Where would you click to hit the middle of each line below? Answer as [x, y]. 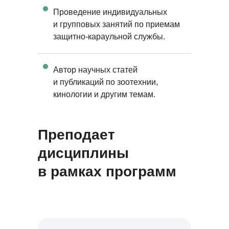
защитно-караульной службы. [109, 37]
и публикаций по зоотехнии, [106, 82]
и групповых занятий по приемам [117, 24]
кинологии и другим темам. [104, 94]
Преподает [76, 135]
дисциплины [83, 153]
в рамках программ [107, 171]
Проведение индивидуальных [110, 12]
